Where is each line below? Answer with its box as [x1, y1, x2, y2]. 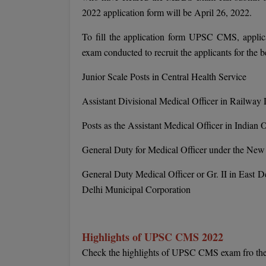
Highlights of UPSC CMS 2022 [82, 229, 223, 245]
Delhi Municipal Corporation [82, 183, 191, 195]
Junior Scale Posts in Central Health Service [82, 70, 246, 83]
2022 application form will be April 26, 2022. [82, 6, 252, 18]
